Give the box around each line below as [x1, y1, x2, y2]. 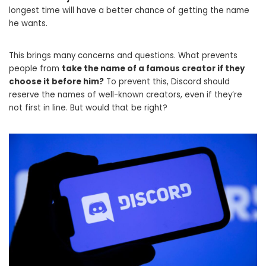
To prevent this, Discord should [104, 76, 230, 88]
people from [9, 63, 62, 75]
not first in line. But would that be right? [9, 102, 167, 114]
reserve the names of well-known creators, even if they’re [9, 89, 242, 101]
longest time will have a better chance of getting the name [9, 5, 249, 17]
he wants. [9, 18, 47, 30]
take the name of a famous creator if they [62, 63, 245, 75]
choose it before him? [9, 76, 104, 88]
